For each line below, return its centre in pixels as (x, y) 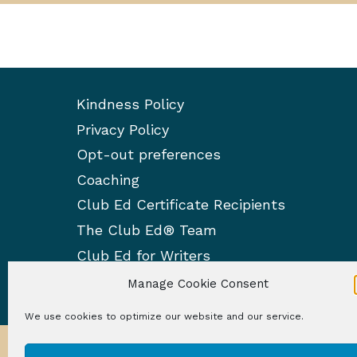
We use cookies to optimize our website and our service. (164, 316)
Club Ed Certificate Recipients (181, 205)
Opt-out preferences (149, 155)
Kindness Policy (130, 104)
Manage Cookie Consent (198, 284)
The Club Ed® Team (147, 230)
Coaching (108, 179)
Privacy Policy (123, 129)
